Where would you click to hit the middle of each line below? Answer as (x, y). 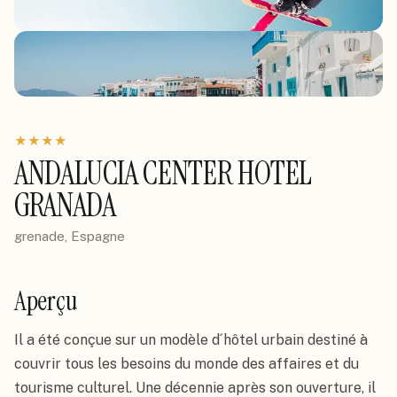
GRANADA (65, 205)
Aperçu (46, 301)
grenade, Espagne (70, 236)
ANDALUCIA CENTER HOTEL (163, 173)
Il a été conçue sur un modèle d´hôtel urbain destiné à (191, 340)
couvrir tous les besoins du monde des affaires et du (187, 364)
